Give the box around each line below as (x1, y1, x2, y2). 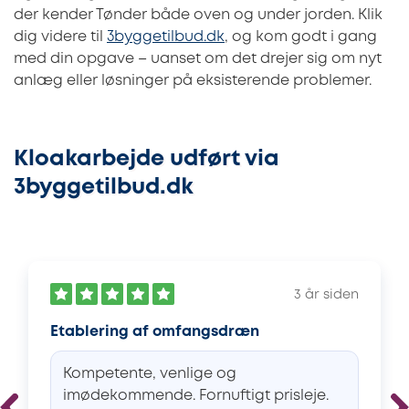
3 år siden (294, 288, 359, 301)
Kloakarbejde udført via (14, 149, 279, 169)
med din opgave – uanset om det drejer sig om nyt (14, 51, 382, 66)
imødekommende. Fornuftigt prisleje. (63, 388, 329, 403)
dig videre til (14, 29, 107, 44)
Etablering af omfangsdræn (50, 324, 259, 339)
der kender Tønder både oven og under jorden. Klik (14, 7, 383, 22)
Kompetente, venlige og (63, 366, 236, 381)
